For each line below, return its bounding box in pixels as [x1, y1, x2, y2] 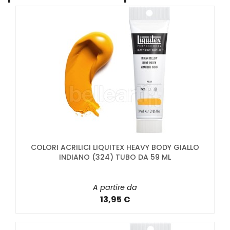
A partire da [93, 182, 137, 193]
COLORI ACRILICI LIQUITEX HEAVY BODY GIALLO [31, 142, 199, 152]
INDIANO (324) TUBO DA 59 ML [59, 151, 171, 162]
